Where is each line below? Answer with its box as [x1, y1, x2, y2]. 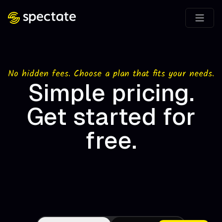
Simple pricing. [28, 79, 194, 107]
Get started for [26, 103, 196, 130]
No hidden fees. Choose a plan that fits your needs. [8, 67, 214, 81]
